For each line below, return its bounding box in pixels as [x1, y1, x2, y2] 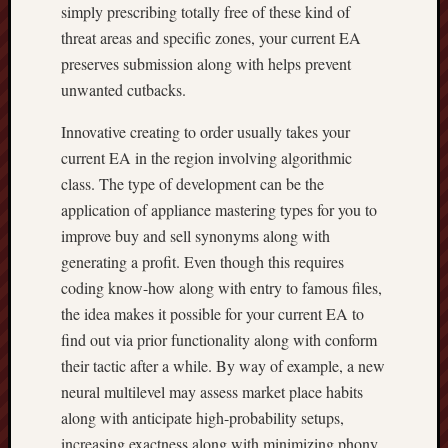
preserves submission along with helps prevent [61, 53, 351, 74]
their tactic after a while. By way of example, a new [61, 355, 385, 376]
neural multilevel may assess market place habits [61, 381, 363, 402]
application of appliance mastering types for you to [61, 199, 377, 220]
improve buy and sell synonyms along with [61, 225, 330, 246]
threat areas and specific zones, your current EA [61, 27, 361, 48]
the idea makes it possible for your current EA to [61, 303, 364, 324]
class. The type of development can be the [61, 173, 324, 194]
